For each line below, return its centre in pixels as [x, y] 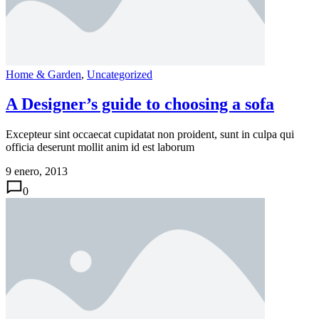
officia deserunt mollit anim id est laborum [100, 147]
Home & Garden [43, 74]
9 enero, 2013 [37, 172]
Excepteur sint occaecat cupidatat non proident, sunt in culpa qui [150, 135]
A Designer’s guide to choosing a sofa [140, 104]
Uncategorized [120, 74]
